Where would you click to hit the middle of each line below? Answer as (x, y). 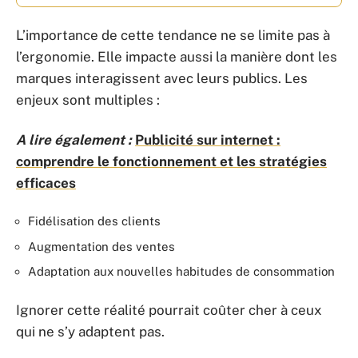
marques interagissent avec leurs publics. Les (162, 78)
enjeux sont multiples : (88, 100)
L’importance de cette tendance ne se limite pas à (173, 35)
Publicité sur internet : (208, 139)
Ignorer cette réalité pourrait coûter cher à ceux (169, 310)
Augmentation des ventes (101, 246)
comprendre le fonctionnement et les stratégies (171, 161)
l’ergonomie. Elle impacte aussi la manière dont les (177, 57)
